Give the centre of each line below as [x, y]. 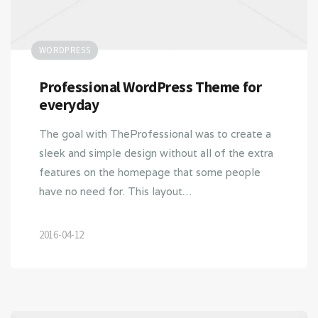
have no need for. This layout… [115, 192]
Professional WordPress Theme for [150, 87]
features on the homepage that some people [150, 172]
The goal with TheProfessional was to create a [155, 134]
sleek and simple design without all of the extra [156, 153]
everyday [69, 105]
